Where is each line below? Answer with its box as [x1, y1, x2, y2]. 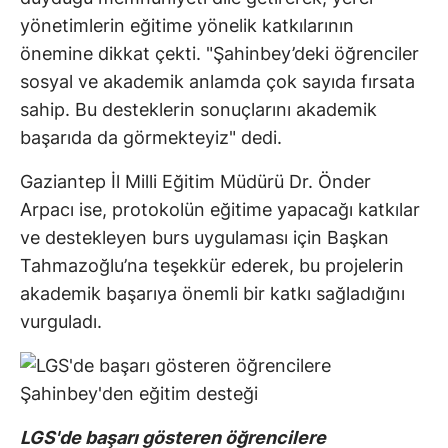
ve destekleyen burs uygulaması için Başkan [20, 227, 389, 249]
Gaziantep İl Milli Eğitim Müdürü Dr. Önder [20, 171, 371, 193]
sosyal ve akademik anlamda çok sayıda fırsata [20, 71, 415, 93]
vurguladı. [20, 311, 102, 333]
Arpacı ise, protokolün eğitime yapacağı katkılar [20, 199, 420, 221]
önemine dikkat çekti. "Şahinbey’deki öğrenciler [20, 43, 419, 65]
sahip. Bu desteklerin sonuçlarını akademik [20, 99, 377, 121]
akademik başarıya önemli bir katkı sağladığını [20, 283, 405, 305]
